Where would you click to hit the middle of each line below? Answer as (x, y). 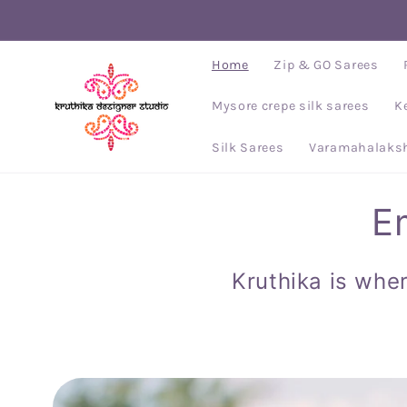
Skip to (59, 14)
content (61, 32)
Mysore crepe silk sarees (290, 106)
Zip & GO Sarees (326, 65)
